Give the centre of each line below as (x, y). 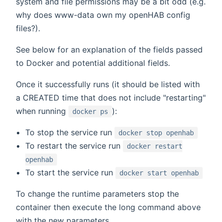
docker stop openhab (156, 133)
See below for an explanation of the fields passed (109, 49)
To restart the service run (74, 145)
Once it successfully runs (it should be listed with (108, 84)
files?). (28, 28)
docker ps (90, 111)
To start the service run (71, 172)
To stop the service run (70, 132)
